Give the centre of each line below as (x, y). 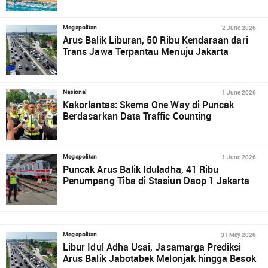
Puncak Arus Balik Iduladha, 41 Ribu (141, 169)
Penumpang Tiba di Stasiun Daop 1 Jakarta (158, 181)
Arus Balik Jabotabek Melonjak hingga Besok (159, 258)
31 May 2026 (238, 234)
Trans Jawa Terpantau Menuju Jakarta (146, 51)
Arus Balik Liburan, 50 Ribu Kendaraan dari (156, 40)
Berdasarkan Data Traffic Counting (137, 116)
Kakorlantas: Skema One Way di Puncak (149, 105)
